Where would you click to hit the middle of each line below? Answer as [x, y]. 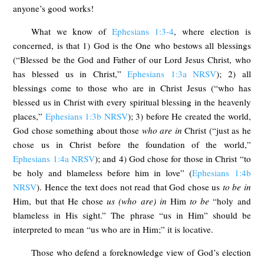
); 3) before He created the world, [189, 116]
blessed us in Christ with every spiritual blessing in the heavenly [132, 102]
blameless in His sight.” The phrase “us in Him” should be [132, 215]
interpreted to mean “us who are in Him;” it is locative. [113, 230]
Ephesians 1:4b [222, 173]
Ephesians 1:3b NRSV [86, 116]
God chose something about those [77, 131]
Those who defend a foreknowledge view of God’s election [141, 253]
